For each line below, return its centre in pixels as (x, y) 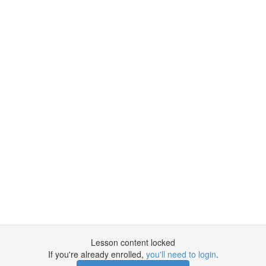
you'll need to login (181, 254)
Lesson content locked (133, 242)
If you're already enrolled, (97, 254)
